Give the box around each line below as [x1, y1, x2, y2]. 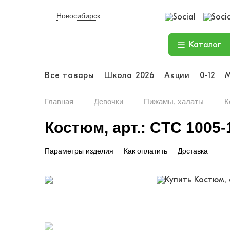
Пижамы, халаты [144, 97, 204, 106]
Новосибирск [56, 12, 100, 20]
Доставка [178, 147, 208, 155]
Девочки [94, 97, 123, 106]
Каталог [188, 40, 221, 49]
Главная [45, 97, 73, 106]
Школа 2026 [104, 70, 155, 80]
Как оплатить [124, 147, 167, 155]
